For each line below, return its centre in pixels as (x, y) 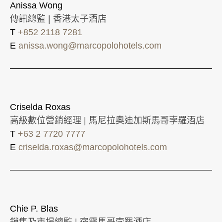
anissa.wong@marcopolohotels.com (90, 45)
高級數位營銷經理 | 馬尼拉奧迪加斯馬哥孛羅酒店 (107, 120)
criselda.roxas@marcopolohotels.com (93, 147)
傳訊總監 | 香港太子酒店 (58, 19)
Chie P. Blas (34, 208)
